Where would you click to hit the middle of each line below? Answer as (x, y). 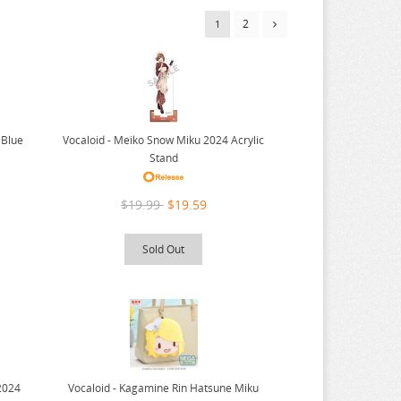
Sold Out (164, 250)
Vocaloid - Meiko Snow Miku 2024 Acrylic (164, 141)
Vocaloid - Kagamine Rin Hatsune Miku (164, 388)
